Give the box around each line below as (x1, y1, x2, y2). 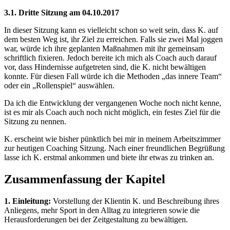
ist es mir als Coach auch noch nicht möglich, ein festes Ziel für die (4, 108, 220, 117)
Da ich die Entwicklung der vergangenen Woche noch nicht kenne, (4, 99, 221, 108)
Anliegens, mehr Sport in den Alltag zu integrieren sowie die (4, 205, 200, 215)
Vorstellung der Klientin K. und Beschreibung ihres (51, 196, 219, 205)
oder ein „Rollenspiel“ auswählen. (4, 81, 114, 90)
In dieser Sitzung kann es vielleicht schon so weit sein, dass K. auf (4, 26, 218, 35)
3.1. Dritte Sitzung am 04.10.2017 (4, 8, 119, 17)
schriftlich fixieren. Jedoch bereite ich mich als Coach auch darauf (4, 53, 217, 63)
